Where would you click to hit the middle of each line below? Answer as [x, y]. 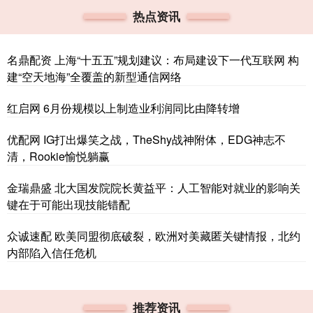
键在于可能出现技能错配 [68, 205]
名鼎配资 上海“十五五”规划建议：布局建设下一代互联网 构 [153, 60]
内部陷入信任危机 [52, 253]
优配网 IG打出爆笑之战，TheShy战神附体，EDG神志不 [146, 140]
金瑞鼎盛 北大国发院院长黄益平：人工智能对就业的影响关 [154, 188]
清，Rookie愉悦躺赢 [58, 156]
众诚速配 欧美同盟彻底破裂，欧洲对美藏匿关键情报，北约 [154, 236]
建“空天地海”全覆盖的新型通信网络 [94, 77]
